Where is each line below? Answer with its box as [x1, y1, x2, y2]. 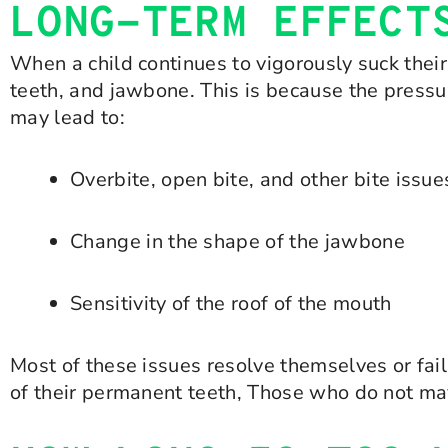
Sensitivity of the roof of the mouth [70, 290, 392, 317]
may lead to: [10, 104, 125, 131]
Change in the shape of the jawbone [70, 228, 405, 255]
